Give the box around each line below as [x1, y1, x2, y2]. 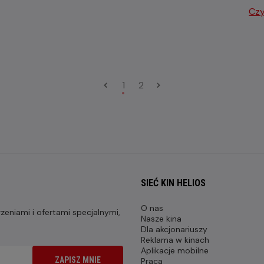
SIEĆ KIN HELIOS [141, 177, 206, 189]
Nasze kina [141, 213, 181, 224]
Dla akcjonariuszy [141, 223, 207, 235]
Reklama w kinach [141, 234, 209, 245]
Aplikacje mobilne [141, 245, 209, 256]
